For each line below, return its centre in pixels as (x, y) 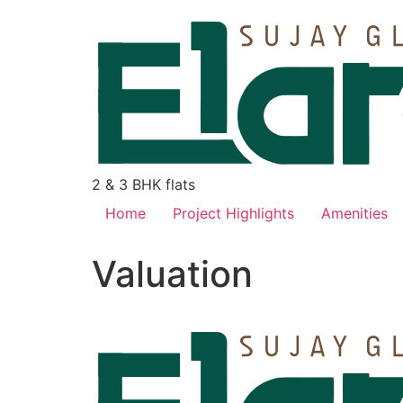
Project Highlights (233, 213)
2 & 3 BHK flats (143, 184)
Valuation (172, 274)
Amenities (354, 213)
